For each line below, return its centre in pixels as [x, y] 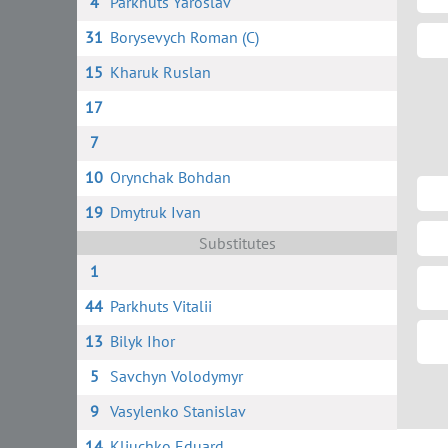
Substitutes [237, 243]
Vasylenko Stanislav [177, 411]
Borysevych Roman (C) [184, 37]
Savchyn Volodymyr [176, 376]
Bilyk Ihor [142, 341]
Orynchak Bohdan [170, 177]
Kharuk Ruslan [160, 72]
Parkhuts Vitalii [160, 306]
